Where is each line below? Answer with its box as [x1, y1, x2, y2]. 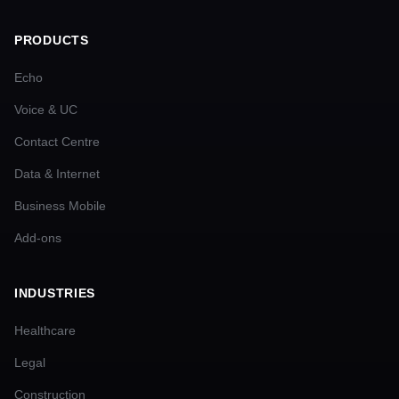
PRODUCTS [14, 33, 89, 47]
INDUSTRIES [14, 286, 95, 300]
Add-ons [14, 231, 61, 245]
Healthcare [14, 323, 76, 338]
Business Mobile [14, 199, 106, 213]
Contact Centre [14, 134, 100, 149]
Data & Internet [14, 167, 100, 181]
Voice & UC [14, 102, 77, 117]
